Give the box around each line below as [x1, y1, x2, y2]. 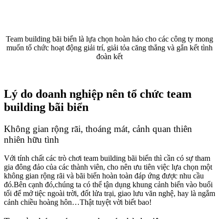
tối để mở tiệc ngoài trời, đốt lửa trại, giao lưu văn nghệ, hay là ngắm [4, 189, 215, 198]
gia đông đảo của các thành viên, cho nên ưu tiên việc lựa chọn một [4, 163, 212, 172]
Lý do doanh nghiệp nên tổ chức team [4, 87, 192, 100]
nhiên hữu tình [4, 134, 59, 145]
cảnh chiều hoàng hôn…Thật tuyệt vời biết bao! [4, 198, 152, 207]
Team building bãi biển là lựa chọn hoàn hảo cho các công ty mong [6, 34, 213, 43]
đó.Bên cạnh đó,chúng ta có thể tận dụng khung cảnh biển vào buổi [4, 180, 213, 189]
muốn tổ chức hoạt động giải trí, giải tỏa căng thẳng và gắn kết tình [6, 43, 213, 52]
